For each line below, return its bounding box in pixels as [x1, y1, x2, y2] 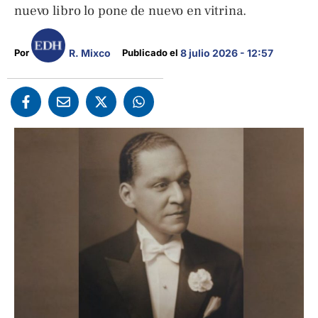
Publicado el [122, 47, 181, 58]
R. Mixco [69, 46, 111, 59]
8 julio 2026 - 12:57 [180, 47, 274, 59]
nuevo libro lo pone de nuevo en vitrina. [14, 2, 246, 19]
